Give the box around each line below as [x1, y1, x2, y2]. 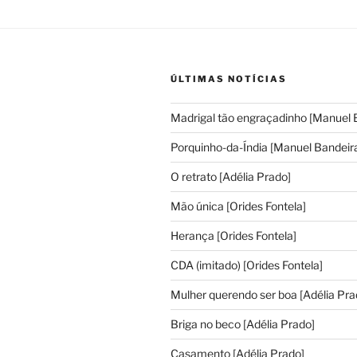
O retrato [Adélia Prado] [171, 169, 291, 183]
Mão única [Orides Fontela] [171, 198, 306, 213]
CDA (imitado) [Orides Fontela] [171, 257, 323, 272]
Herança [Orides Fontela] [171, 228, 296, 242]
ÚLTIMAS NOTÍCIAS [171, 73, 287, 84]
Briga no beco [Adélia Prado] [171, 316, 315, 331]
